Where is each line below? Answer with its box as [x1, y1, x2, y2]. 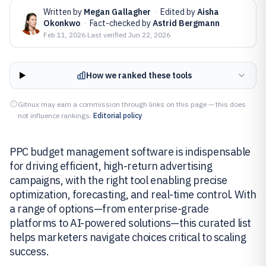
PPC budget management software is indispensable [9, 145, 251, 159]
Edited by [160, 7, 197, 17]
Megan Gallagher [84, 7, 151, 17]
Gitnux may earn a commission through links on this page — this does [18, 100, 246, 109]
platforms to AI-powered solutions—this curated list [9, 216, 252, 230]
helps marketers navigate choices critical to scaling [9, 230, 246, 244]
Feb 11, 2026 [43, 30, 85, 39]
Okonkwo [43, 18, 80, 28]
